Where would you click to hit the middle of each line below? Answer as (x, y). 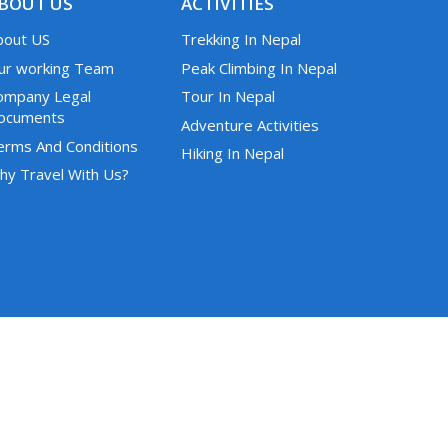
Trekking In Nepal (241, 39)
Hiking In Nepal (232, 153)
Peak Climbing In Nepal (259, 67)
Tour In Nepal (228, 96)
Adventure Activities (250, 124)
